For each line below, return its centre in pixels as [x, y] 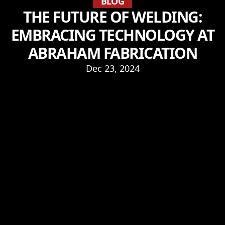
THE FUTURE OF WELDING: [113, 17]
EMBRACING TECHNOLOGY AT [113, 35]
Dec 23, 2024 [113, 68]
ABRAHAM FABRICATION [113, 53]
